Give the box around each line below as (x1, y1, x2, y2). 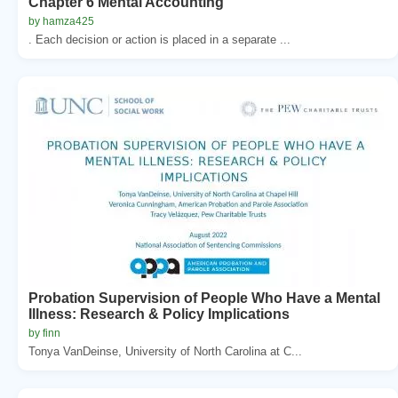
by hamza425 (28, 14, 94, 28)
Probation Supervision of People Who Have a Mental (28, 290, 380, 306)
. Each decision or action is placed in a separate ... (28, 32, 291, 46)
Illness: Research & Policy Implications (28, 306, 290, 322)
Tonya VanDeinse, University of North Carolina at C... (28, 344, 302, 358)
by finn (28, 326, 60, 339)
